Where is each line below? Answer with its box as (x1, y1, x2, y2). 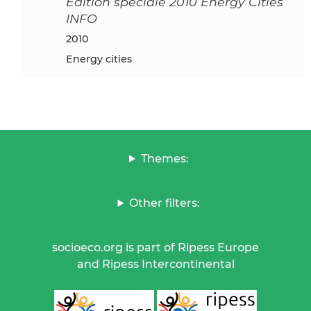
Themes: (140, 151, 189, 165)
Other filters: (129, 196, 201, 210)
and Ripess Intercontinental (76, 257, 235, 271)
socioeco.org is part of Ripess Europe (52, 240, 259, 254)
